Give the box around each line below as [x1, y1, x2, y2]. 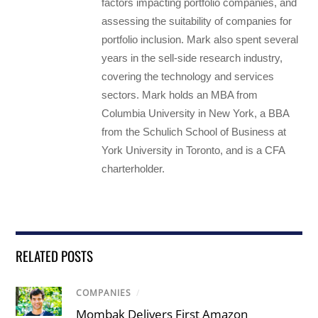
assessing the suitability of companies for [102, 15, 292, 28]
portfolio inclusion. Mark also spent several [102, 33, 299, 46]
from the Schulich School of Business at [102, 126, 287, 138]
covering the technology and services [102, 70, 275, 83]
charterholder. [102, 163, 165, 175]
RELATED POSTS [16, 246, 94, 266]
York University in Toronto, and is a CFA [102, 144, 285, 157]
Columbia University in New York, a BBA [102, 107, 290, 120]
